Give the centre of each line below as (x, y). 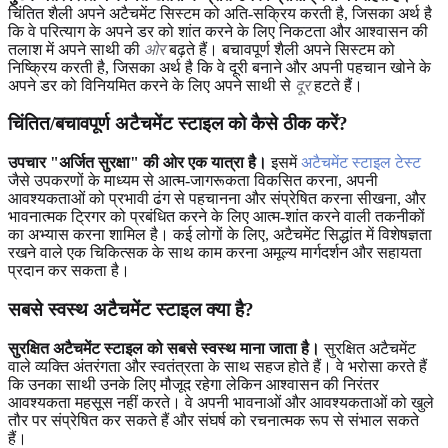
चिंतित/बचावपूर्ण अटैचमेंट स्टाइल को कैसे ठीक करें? (178, 124)
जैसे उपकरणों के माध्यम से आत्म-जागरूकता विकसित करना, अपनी (193, 181)
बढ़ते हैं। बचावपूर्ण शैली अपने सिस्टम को (280, 49)
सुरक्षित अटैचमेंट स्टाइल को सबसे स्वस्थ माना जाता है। (164, 348)
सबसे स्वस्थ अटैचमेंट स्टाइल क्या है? (131, 309)
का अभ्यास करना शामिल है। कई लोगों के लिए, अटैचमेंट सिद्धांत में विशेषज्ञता (220, 235)
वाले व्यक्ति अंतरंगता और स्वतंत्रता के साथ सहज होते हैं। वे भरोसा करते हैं (217, 366)
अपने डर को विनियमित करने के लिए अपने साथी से (151, 85)
